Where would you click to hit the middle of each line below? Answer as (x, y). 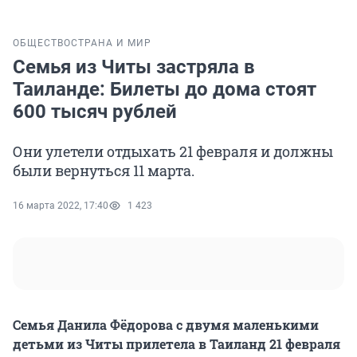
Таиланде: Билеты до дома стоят (165, 90)
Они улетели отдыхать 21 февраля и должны (173, 152)
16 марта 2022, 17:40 (61, 206)
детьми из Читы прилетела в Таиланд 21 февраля (177, 344)
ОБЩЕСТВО (42, 43)
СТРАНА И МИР (111, 43)
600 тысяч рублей (95, 112)
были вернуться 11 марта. (104, 171)
